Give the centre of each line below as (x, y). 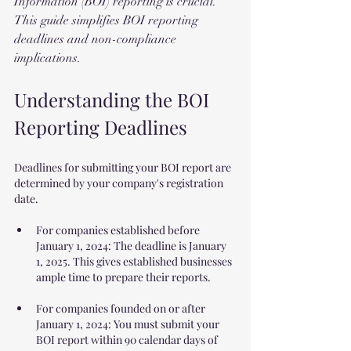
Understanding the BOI (114, 100)
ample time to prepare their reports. (123, 277)
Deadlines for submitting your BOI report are (124, 167)
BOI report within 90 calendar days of (128, 340)
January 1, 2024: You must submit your (129, 324)
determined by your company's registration (120, 183)
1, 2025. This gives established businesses (135, 261)
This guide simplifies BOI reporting (108, 20)
